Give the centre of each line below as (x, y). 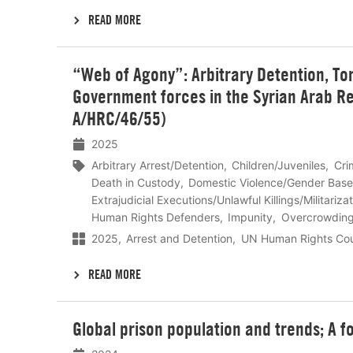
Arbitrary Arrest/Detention (158, 165)
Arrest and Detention (180, 238)
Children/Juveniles (279, 165)
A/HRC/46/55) (119, 118)
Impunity (251, 217)
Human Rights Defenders (156, 217)
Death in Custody (136, 182)
